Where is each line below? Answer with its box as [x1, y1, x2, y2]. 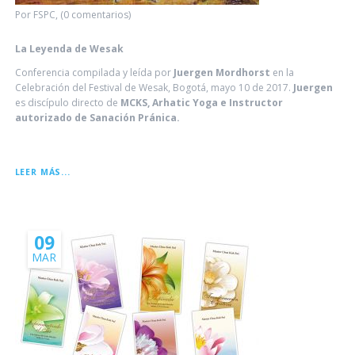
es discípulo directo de [14, 95, 118, 109]
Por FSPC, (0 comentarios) [14, 7, 131, 21]
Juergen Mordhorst [173, 65, 270, 79]
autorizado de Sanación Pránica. [14, 110, 180, 124]
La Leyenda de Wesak [14, 41, 124, 55]
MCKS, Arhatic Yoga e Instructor [117, 95, 283, 109]
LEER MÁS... [14, 166, 71, 177]
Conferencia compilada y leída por [14, 65, 174, 79]
